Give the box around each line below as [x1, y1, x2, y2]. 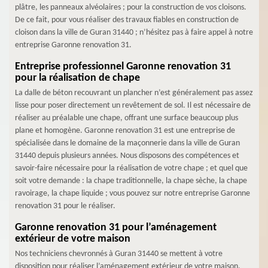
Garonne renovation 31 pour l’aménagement [15, 221, 217, 233]
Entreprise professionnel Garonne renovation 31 [15, 60, 231, 72]
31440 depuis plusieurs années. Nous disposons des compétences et [15, 151, 239, 160]
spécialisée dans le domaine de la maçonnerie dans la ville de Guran [15, 138, 240, 148]
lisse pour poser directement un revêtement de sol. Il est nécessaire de [15, 100, 251, 110]
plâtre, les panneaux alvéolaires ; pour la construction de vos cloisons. [15, 2, 246, 12]
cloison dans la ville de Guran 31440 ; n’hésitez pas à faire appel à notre [15, 28, 253, 37]
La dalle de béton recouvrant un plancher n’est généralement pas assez [15, 88, 253, 98]
